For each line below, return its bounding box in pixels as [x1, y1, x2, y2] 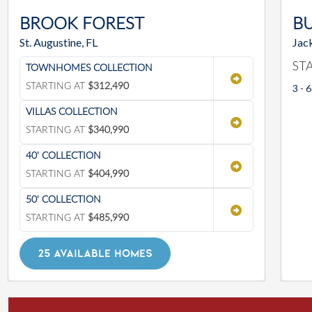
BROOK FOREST [19, 16, 144, 33]
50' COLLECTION [26, 195, 101, 205]
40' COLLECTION [26, 151, 101, 162]
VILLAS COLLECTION [26, 107, 118, 118]
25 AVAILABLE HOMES [38, 247, 153, 260]
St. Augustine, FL [19, 36, 97, 49]
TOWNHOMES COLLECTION [26, 63, 153, 74]
